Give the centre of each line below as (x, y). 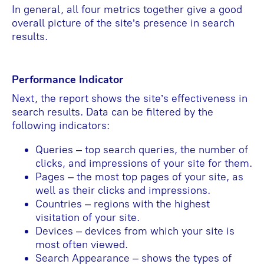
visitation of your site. (88, 217)
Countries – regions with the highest (123, 204)
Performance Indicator (67, 79)
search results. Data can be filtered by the (113, 112)
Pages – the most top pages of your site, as (139, 176)
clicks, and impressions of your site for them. (144, 163)
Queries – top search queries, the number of (142, 149)
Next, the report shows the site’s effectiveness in (130, 98)
